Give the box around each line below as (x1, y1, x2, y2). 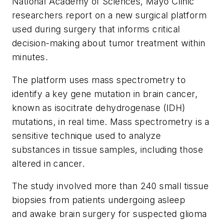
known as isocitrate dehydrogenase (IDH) (12, 102, 186, 113)
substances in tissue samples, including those (12, 144, 203, 155)
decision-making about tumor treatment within (12, 38, 206, 48)
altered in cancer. (12, 158, 85, 169)
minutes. (12, 52, 48, 62)
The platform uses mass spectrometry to (12, 74, 186, 85)
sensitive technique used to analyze (12, 130, 161, 141)
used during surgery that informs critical (12, 24, 180, 34)
